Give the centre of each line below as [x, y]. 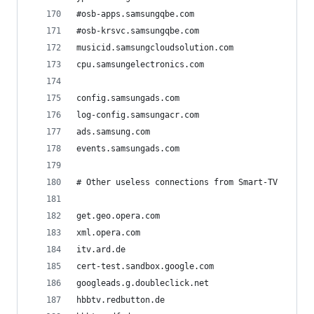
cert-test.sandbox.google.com [145, 266]
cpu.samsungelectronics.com [140, 64]
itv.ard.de [101, 250]
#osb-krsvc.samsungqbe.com [138, 31]
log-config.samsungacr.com [138, 115]
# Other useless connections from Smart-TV [177, 182]
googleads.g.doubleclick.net [143, 283]
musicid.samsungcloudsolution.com [155, 48]
